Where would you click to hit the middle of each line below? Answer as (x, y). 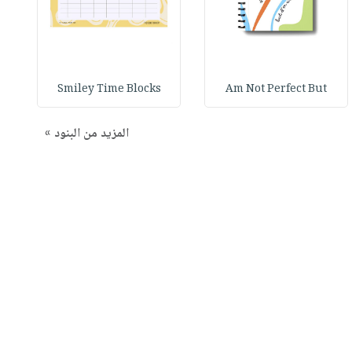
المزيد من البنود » (86, 134)
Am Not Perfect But (277, 89)
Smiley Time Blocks (109, 89)
